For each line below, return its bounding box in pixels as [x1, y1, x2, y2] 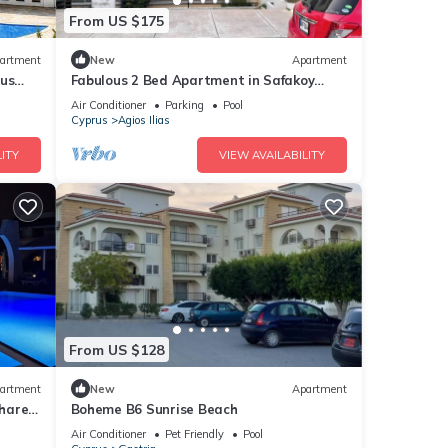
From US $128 [68, 340, 164, 359]
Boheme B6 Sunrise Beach [70, 401, 238, 418]
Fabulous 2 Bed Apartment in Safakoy [70, 72, 315, 89]
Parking [164, 98, 204, 113]
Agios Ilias [117, 113, 170, 128]
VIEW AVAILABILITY [219, 148, 325, 163]
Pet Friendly [164, 427, 224, 442]
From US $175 [68, 11, 164, 30]
